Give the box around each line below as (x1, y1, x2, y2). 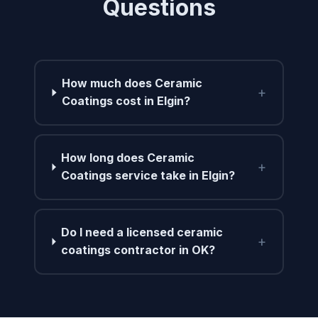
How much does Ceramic (62, 76, 203, 91)
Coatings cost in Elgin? (62, 94, 191, 109)
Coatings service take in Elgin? (61, 168, 236, 183)
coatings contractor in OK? (61, 243, 216, 258)
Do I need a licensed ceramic (61, 225, 224, 240)
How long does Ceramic (61, 150, 195, 165)
